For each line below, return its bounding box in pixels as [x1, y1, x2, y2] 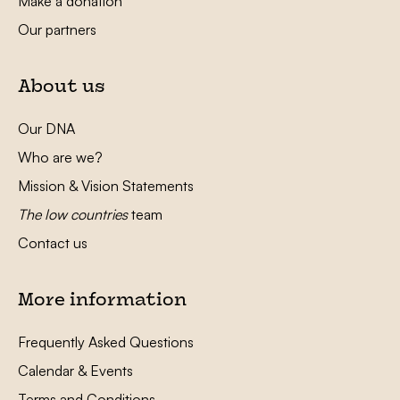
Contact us [18, 234, 87, 253]
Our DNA [18, 120, 75, 138]
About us [18, 79, 105, 97]
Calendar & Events [18, 362, 133, 380]
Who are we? [18, 148, 103, 167]
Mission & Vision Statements [18, 177, 194, 196]
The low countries [18, 205, 128, 224]
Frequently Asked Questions [18, 333, 194, 352]
